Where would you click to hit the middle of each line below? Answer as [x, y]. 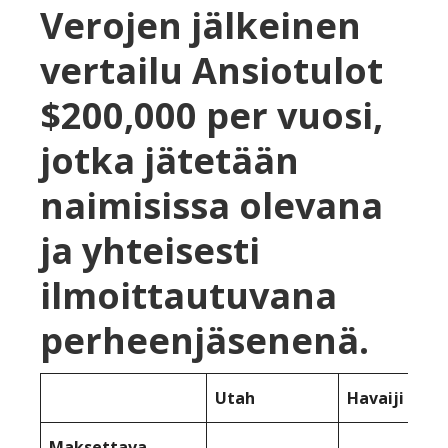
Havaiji [375, 397]
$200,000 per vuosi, [211, 115]
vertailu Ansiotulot [211, 70]
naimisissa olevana [211, 205]
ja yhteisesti [150, 250]
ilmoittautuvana [188, 295]
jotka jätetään [169, 160]
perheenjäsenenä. [204, 340]
